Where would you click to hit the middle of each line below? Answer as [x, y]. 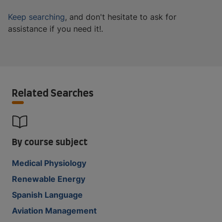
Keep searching [36, 17]
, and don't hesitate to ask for [121, 17]
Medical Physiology [49, 163]
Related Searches [53, 92]
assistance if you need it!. [55, 28]
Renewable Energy [49, 179]
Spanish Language [47, 194]
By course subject [50, 141]
